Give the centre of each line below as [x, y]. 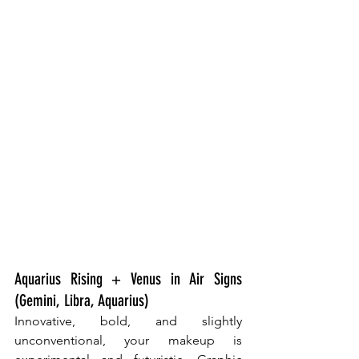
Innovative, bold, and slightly [128, 321]
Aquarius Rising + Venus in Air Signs [128, 278]
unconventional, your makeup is [128, 340]
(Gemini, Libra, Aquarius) [82, 300]
